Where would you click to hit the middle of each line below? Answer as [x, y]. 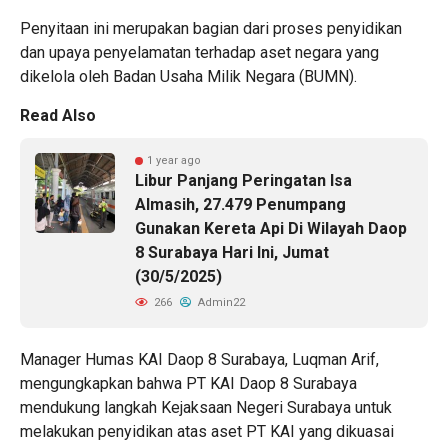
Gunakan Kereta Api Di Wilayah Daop [271, 229]
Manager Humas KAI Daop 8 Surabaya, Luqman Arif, [199, 360]
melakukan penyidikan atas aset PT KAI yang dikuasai [207, 432]
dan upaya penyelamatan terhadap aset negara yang [199, 53]
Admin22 [220, 303]
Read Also [58, 116]
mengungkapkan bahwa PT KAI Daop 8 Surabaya [188, 384]
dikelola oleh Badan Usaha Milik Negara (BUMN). [188, 77]
